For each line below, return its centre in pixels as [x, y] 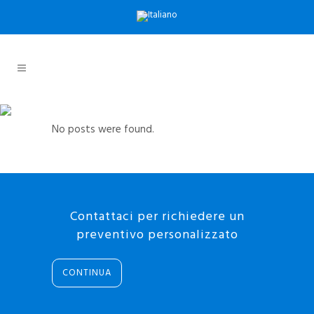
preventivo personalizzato [157, 235]
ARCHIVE [157, 116]
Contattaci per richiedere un [157, 217]
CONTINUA [87, 273]
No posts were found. [103, 130]
